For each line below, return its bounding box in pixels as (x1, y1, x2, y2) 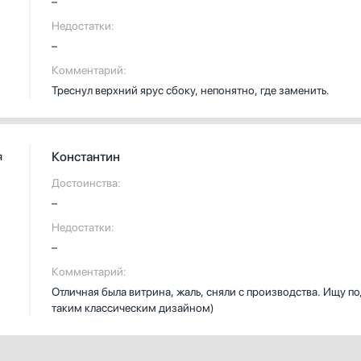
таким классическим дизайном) (52, 301, 214, 314)
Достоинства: (52, 176, 121, 189)
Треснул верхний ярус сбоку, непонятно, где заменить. (52, 84, 330, 97)
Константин (52, 149, 120, 164)
